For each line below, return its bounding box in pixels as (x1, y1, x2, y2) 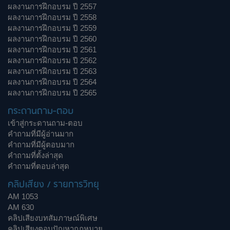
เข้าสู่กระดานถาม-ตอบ (8, 119, 83, 127)
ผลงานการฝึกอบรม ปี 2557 (8, 2, 97, 11)
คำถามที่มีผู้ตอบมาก (8, 140, 74, 149)
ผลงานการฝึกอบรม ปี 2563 (8, 67, 97, 75)
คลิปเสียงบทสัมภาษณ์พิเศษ (8, 214, 98, 222)
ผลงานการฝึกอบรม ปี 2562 (8, 56, 97, 65)
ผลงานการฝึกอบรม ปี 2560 (8, 34, 97, 43)
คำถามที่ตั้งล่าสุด (8, 151, 63, 160)
